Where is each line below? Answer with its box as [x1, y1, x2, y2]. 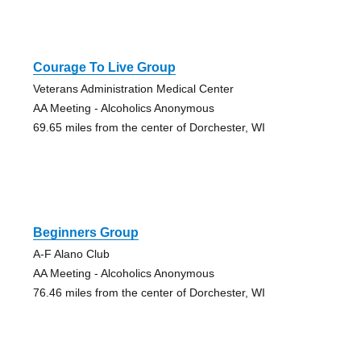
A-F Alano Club [32, 247, 110, 261]
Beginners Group [32, 226, 139, 240]
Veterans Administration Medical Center [32, 82, 234, 96]
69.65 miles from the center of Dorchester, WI [32, 121, 265, 135]
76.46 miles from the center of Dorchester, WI [32, 286, 265, 300]
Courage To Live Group [32, 60, 176, 75]
